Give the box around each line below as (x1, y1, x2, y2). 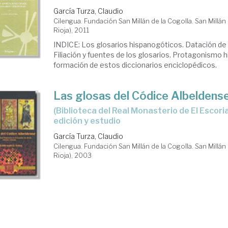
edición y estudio (53, 116, 121, 126)
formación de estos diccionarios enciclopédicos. (53, 61, 217, 69)
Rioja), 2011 (53, 26, 90, 34)
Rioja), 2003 (53, 151, 92, 159)
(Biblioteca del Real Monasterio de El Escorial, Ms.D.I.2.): (53, 106, 62, 116)
